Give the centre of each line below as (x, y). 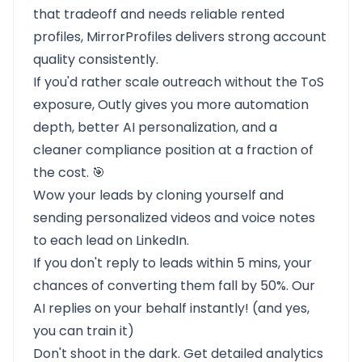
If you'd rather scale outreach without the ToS (179, 82)
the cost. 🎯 (69, 173)
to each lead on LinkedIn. (111, 240)
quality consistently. (96, 59)
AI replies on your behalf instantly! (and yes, (171, 308)
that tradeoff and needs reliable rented (159, 14)
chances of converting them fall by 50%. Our (174, 286)
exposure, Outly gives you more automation (171, 105)
